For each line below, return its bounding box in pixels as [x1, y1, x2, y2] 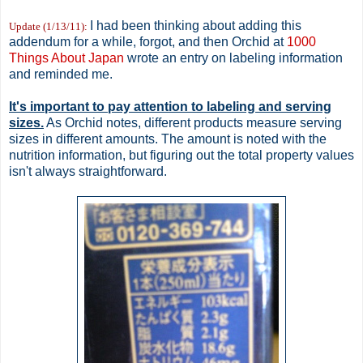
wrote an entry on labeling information [124, 50, 343, 65]
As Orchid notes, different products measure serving [44, 115, 342, 130]
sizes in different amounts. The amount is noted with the [9, 131, 327, 146]
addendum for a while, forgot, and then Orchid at [9, 34, 287, 49]
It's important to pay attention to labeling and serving [9, 99, 331, 113]
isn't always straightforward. [9, 164, 167, 178]
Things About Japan [9, 50, 124, 65]
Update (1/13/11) [9, 19, 84, 32]
